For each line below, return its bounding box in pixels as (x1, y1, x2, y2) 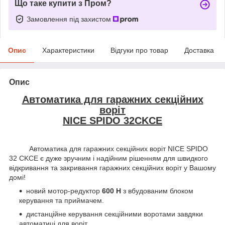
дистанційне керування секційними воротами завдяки (26, 209, 203, 218)
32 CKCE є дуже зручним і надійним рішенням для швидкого (9, 154, 208, 162)
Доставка (184, 46, 214, 54)
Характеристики (42, 46, 94, 54)
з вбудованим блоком (121, 186, 193, 195)
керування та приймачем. (19, 196, 104, 204)
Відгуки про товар (110, 46, 168, 54)
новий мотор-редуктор (26, 186, 102, 195)
